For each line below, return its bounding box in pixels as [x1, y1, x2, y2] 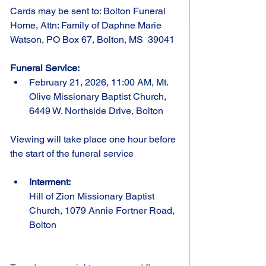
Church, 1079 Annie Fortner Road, [29, 204, 177, 216]
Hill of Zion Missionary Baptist [29, 190, 157, 202]
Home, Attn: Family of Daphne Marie [10, 19, 164, 31]
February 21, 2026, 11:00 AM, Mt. [29, 76, 170, 88]
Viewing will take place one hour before [10, 133, 178, 145]
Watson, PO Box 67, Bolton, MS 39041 [10, 33, 175, 45]
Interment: [29, 176, 71, 188]
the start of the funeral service [10, 147, 134, 159]
